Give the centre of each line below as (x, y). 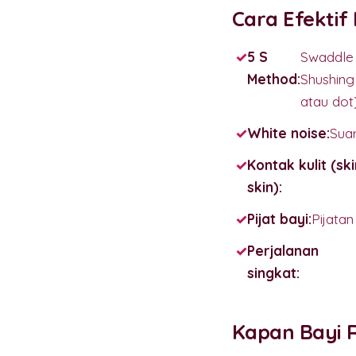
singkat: (273, 273)
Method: (274, 79)
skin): (265, 187)
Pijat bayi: (279, 219)
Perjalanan (283, 250)
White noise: (288, 133)
